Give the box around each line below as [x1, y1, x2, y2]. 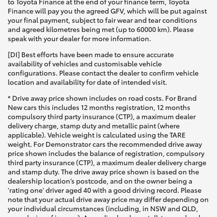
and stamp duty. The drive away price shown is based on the [8, 167, 199, 177]
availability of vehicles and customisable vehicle [8, 59, 162, 69]
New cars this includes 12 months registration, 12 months [8, 102, 190, 112]
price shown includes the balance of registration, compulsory [8, 148, 204, 158]
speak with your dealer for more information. [8, 33, 151, 44]
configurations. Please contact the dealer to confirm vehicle [8, 68, 199, 78]
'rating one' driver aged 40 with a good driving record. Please [8, 185, 201, 195]
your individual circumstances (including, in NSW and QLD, [8, 203, 198, 214]
